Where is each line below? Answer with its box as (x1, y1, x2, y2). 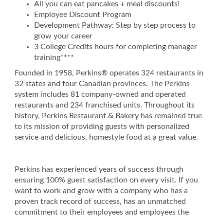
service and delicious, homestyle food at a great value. (15, 133, 200, 141)
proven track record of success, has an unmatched (15, 198, 186, 205)
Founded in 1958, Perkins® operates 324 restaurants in (15, 69, 203, 77)
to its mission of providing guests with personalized (15, 123, 189, 130)
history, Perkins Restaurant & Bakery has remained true (15, 112, 202, 120)
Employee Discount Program (34, 11, 133, 18)
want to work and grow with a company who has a (15, 187, 188, 195)
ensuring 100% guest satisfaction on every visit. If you (15, 176, 198, 184)
